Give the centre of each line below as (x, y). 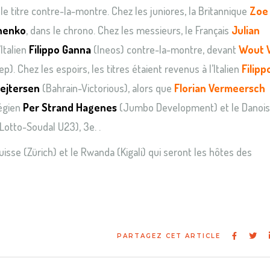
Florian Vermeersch (220, 88)
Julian (246, 30)
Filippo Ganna (60, 49)
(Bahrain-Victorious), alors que (107, 88)
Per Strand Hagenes (70, 107)
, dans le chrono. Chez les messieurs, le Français (129, 30)
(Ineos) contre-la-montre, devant (165, 49)
